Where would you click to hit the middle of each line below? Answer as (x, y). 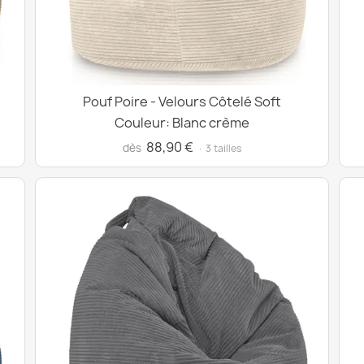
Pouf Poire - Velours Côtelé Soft (182, 102)
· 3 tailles (219, 148)
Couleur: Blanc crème (182, 123)
